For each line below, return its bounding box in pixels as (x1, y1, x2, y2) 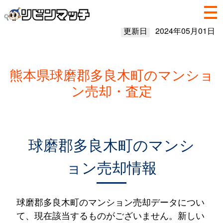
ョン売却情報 (66, 156, 157, 178)
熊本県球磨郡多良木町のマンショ (9, 65, 214, 84)
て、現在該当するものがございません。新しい (16, 209, 205, 222)
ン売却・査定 (71, 81, 152, 100)
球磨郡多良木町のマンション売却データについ (16, 195, 205, 208)
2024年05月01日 (155, 25, 215, 36)
